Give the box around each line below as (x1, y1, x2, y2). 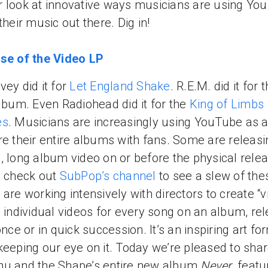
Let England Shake (69, 79, 170, 93)
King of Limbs (189, 97, 264, 111)
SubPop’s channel (59, 169, 156, 183)
